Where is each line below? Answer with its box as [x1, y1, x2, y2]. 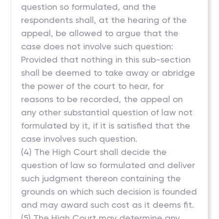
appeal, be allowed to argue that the [21, 28, 179, 38]
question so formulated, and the [21, 1, 156, 12]
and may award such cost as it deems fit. [21, 199, 195, 210]
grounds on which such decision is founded [21, 186, 197, 197]
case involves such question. [21, 133, 138, 144]
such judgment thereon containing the [21, 173, 181, 183]
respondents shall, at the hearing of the [21, 15, 187, 25]
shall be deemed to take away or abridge [21, 67, 196, 78]
